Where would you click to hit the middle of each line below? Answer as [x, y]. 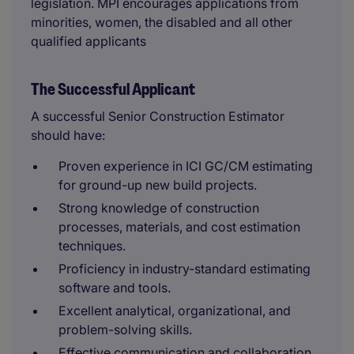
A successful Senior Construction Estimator [158, 116]
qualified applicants [88, 41]
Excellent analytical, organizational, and [175, 311]
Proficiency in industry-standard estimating [185, 269]
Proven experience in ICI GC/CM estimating [186, 166]
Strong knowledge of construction [159, 208]
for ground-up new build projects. [158, 185]
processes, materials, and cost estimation [179, 227]
